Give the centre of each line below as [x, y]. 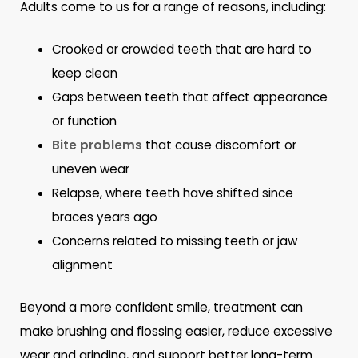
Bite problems [97, 145]
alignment [83, 265]
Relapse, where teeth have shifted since [173, 193]
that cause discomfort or [220, 145]
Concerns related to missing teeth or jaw [175, 241]
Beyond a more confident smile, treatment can [162, 308]
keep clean [85, 74]
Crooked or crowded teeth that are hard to [182, 50]
